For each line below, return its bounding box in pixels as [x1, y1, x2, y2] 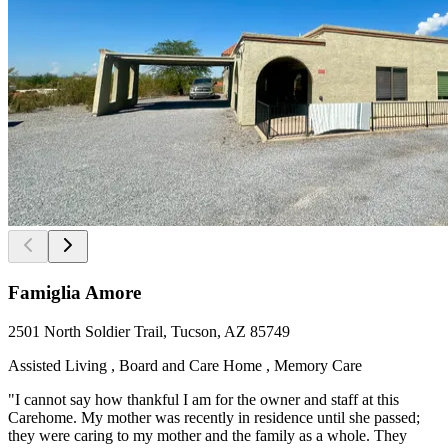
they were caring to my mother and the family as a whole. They [8, 426, 407, 444]
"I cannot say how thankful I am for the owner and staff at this [8, 390, 399, 408]
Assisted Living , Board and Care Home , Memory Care [8, 356, 362, 374]
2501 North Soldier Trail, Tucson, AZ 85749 [8, 322, 290, 340]
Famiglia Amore [8, 282, 141, 304]
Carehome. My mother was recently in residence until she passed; [8, 408, 420, 426]
